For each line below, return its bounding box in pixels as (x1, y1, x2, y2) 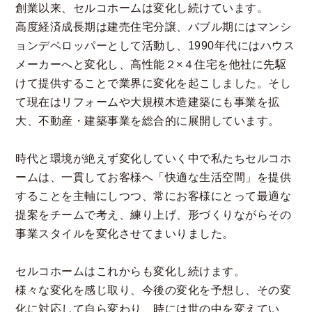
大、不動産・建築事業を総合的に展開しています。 (15, 114, 280, 127)
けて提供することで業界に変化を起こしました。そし (15, 77, 292, 89)
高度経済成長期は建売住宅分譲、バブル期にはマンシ (15, 20, 292, 33)
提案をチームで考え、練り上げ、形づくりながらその (15, 208, 292, 221)
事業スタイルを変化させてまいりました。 (15, 227, 234, 240)
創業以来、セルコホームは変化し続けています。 (15, 1, 269, 14)
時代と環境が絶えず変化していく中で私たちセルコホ (15, 152, 292, 164)
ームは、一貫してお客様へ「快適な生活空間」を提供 (15, 171, 292, 183)
